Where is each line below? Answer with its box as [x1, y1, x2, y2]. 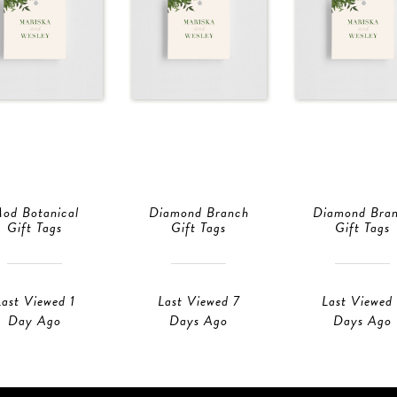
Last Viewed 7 [157, 290, 240, 312]
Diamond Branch [148, 202, 249, 224]
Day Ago [8, 309, 61, 331]
